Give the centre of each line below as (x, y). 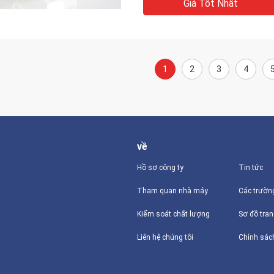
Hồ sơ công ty (160, 168)
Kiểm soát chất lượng (173, 214)
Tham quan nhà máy (172, 191)
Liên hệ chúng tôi (165, 237)
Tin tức (250, 168)
